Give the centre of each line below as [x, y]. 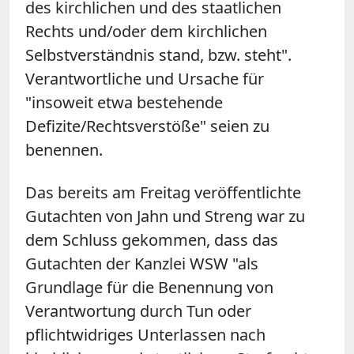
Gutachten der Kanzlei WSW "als [142, 263]
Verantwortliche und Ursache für [145, 78]
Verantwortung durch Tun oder [138, 311]
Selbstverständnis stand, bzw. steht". [158, 55]
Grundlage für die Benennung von [149, 287]
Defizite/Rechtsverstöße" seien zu [147, 126]
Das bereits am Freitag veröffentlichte [163, 192]
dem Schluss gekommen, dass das [152, 239]
